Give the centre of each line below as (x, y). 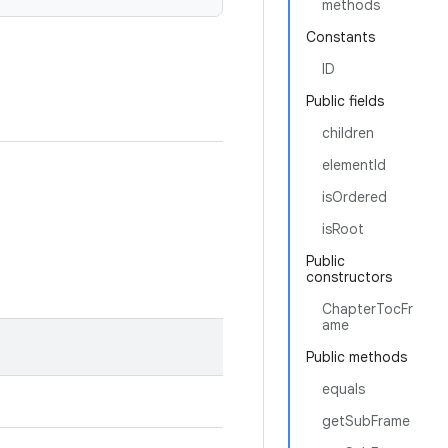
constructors (349, 277)
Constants (340, 37)
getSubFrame (366, 421)
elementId (354, 165)
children (348, 133)
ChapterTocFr (367, 309)
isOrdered (354, 197)
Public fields (345, 101)
